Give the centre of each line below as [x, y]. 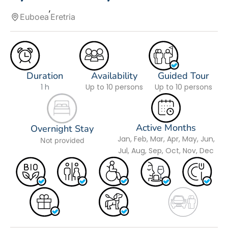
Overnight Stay [62, 129]
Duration [45, 76]
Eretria [63, 17]
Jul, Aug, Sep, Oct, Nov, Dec [166, 151]
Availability [114, 76]
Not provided [62, 140]
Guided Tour [183, 76]
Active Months [166, 128]
